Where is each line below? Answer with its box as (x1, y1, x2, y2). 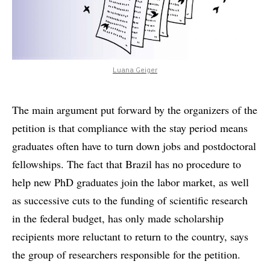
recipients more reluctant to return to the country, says (12, 229, 248, 244)
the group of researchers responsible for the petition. (12, 247, 240, 262)
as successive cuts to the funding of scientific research (12, 193, 248, 208)
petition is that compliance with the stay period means (12, 121, 248, 136)
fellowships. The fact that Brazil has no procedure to (12, 157, 241, 172)
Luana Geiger (113, 67, 157, 75)
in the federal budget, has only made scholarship (12, 211, 224, 226)
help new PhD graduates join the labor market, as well (12, 175, 249, 190)
